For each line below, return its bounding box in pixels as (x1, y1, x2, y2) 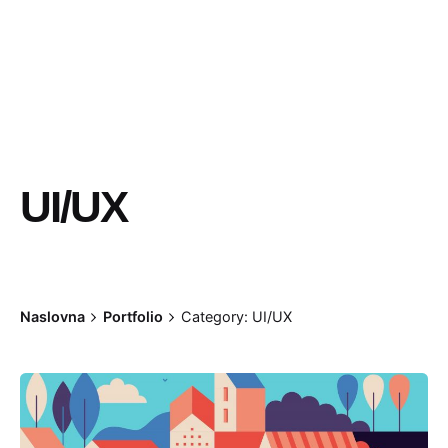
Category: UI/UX (180, 307, 292, 325)
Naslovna (20, 307, 85, 325)
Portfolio (102, 307, 163, 325)
